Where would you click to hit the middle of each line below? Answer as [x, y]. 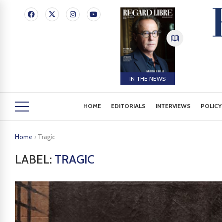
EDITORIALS [129, 106]
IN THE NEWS [148, 78]
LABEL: [35, 159]
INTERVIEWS [173, 106]
